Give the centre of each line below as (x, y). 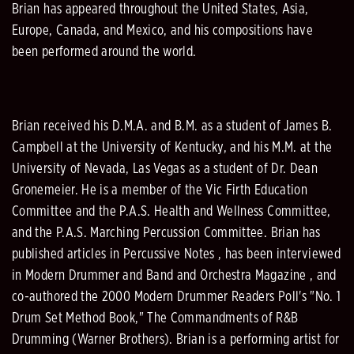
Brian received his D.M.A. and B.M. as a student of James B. (172, 126)
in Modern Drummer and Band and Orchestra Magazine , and (174, 275)
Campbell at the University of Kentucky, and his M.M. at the (172, 147)
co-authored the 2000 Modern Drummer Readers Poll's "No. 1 (177, 297)
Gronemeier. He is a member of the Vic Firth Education (160, 190)
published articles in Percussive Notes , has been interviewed (176, 254)
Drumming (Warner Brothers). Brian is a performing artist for (176, 339)
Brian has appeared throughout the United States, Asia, (160, 9)
